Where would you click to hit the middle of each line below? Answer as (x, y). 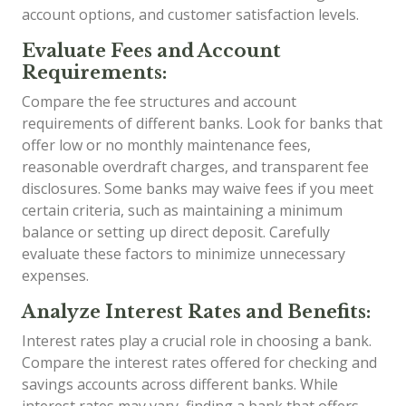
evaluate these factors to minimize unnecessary (184, 253)
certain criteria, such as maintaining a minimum (182, 210)
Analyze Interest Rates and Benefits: (196, 311)
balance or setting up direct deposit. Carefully (176, 232)
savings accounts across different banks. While (180, 384)
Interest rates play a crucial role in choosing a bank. (197, 340)
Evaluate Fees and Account (151, 50)
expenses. (55, 275)
